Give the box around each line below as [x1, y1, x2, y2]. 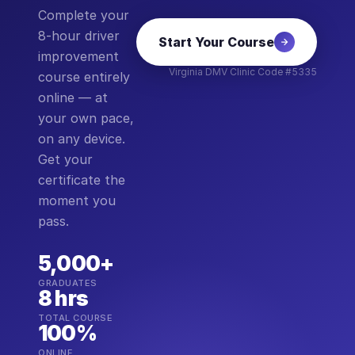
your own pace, [38, 110, 134, 126]
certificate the [38, 172, 125, 188]
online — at [38, 90, 108, 105]
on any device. [38, 131, 125, 147]
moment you [38, 193, 116, 208]
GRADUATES [38, 277, 97, 288]
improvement [38, 48, 119, 64]
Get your [38, 151, 93, 167]
